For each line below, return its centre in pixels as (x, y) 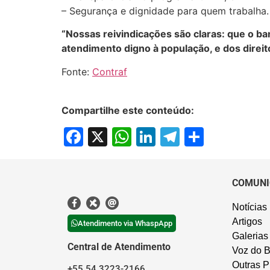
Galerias (250, 236)
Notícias (249, 207)
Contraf (110, 71)
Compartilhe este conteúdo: (128, 110)
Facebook (128, 136)
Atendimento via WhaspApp (125, 223)
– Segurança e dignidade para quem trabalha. (165, 11)
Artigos (247, 222)
